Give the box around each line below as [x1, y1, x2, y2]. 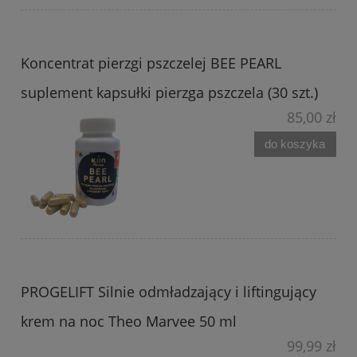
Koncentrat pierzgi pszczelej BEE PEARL [21, 53, 281, 73]
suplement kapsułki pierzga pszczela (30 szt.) [21, 83, 318, 103]
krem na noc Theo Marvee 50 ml [21, 312, 237, 331]
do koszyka [265, 137, 326, 151]
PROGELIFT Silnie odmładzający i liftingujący [21, 282, 316, 302]
